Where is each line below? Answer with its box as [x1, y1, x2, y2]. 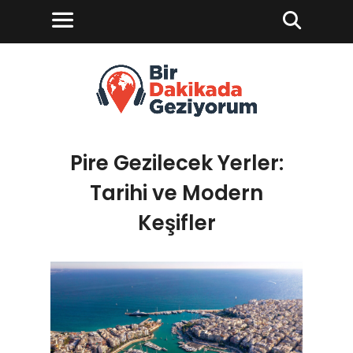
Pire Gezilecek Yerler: [69, 149, 284, 177]
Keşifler [137, 209, 216, 237]
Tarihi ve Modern [90, 179, 263, 207]
